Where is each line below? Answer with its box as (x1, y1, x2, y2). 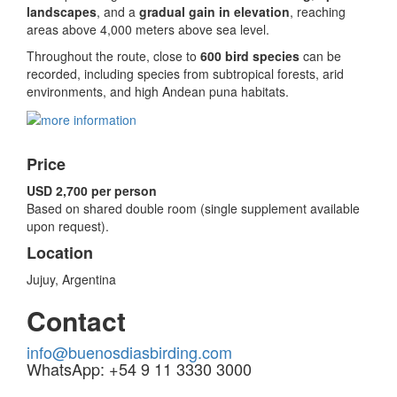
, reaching (290, 3, 346, 20)
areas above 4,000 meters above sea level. (27, 20, 269, 38)
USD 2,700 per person (27, 182, 157, 200)
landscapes (27, 3, 97, 20)
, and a (97, 3, 139, 20)
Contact (27, 301, 126, 340)
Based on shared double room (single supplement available (27, 199, 360, 218)
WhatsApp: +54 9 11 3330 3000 (27, 357, 252, 381)
